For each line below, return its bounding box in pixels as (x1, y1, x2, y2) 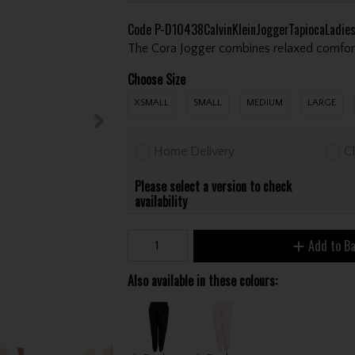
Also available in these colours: (127, 271, 277, 291)
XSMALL (134, 97, 170, 108)
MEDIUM (246, 97, 284, 108)
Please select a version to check (135, 176, 292, 196)
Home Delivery (154, 143, 235, 158)
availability (135, 191, 188, 211)
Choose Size (127, 69, 185, 89)
